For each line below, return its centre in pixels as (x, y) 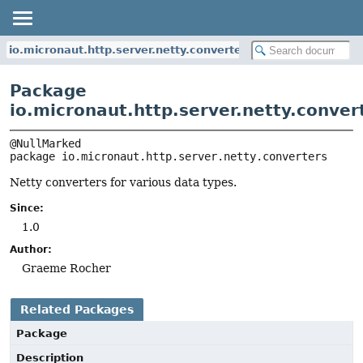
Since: (27, 209)
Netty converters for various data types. (123, 183)
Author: (31, 250)
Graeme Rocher (66, 269)
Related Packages (77, 310)
